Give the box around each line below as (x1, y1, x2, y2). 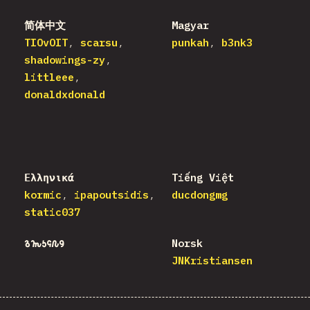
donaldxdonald (24, 88, 105, 102)
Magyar (171, 19, 209, 33)
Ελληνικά (24, 171, 74, 185)
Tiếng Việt (171, 171, 234, 185)
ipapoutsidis (74, 188, 149, 202)
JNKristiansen (171, 254, 253, 268)
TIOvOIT (24, 36, 68, 50)
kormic (24, 188, 62, 202)
